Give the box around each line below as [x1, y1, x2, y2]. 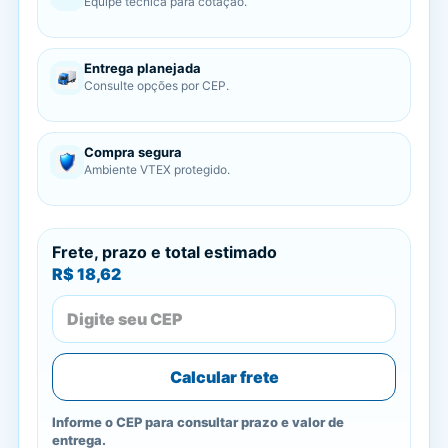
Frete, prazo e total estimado [52, 242, 277, 262]
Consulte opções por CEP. [84, 78, 229, 93]
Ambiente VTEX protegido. [84, 162, 230, 177]
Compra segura [84, 144, 182, 160]
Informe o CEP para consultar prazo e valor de [52, 414, 344, 430]
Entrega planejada [84, 60, 201, 76]
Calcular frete [169, 367, 279, 387]
